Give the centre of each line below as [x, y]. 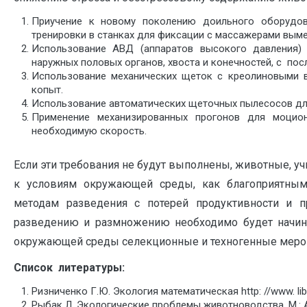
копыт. [47, 90]
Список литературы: [69, 267]
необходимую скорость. [89, 131]
